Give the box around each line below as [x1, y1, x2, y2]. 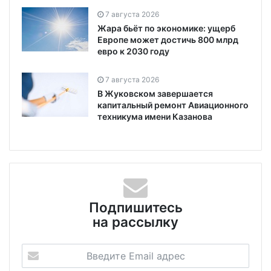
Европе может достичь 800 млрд [97, 34, 238, 45]
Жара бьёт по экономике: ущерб [97, 23, 235, 34]
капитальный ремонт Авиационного [97, 100, 249, 111]
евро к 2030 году [97, 46, 169, 57]
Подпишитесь [88, 199, 183, 216]
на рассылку [93, 214, 178, 230]
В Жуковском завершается [97, 88, 213, 99]
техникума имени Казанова [97, 111, 212, 122]
